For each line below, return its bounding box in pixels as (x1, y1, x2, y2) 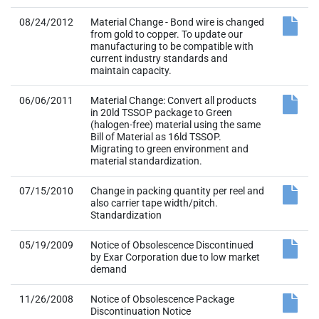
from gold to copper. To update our (90, 28, 243, 40)
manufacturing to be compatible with (90, 41, 253, 52)
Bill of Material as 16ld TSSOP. (90, 131, 221, 142)
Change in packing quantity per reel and (90, 185, 264, 197)
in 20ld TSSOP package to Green (90, 107, 232, 118)
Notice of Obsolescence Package (90, 293, 234, 305)
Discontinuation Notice (90, 305, 191, 317)
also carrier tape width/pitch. (90, 197, 218, 209)
